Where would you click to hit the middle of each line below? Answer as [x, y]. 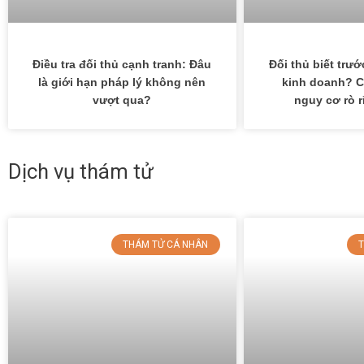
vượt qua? [122, 100]
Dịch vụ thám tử [81, 171]
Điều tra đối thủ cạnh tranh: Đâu [122, 64]
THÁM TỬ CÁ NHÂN [166, 244]
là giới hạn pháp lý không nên [122, 82]
